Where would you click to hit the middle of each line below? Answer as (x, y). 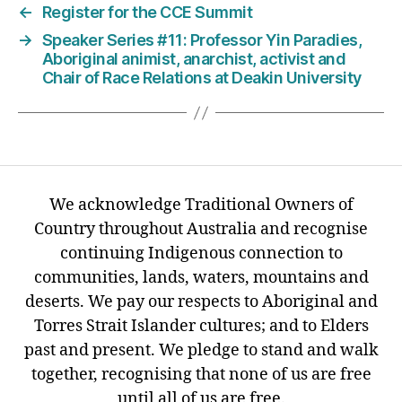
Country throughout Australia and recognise (201, 229)
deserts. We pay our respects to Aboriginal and (201, 302)
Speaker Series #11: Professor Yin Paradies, (202, 40)
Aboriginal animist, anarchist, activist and (194, 59)
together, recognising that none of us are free (201, 375)
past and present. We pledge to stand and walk (201, 350)
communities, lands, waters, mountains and (201, 278)
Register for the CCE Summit (147, 12)
